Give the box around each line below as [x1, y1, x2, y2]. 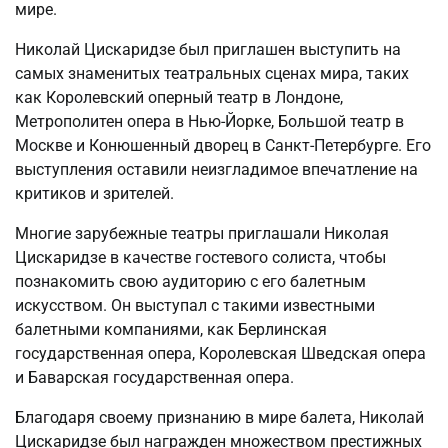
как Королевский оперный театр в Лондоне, [15, 88, 343, 108]
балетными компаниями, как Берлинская [15, 320, 327, 340]
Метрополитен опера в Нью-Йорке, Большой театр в [15, 112, 404, 132]
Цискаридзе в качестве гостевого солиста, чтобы [15, 248, 386, 268]
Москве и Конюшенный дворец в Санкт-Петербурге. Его [15, 136, 431, 156]
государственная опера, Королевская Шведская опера [15, 344, 426, 364]
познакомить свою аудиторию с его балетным [15, 272, 366, 292]
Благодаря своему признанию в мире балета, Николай [15, 408, 424, 428]
